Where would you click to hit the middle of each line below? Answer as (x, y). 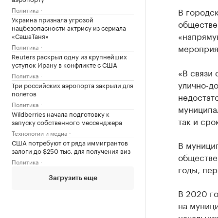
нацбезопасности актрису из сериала (69, 27)
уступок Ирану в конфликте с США (64, 64)
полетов (24, 93)
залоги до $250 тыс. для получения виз (71, 150)
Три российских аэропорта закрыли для (73, 85)
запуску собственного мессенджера (67, 122)
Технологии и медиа (39, 133)
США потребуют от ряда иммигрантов (70, 142)
